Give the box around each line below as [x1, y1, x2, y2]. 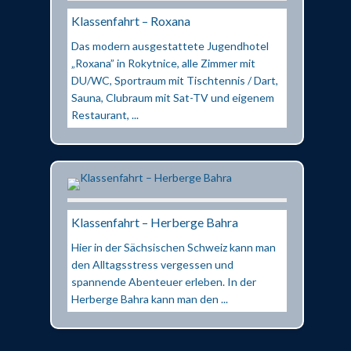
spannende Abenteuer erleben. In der [71, 274, 256, 288]
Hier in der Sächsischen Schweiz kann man [71, 240, 276, 254]
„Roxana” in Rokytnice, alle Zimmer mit [71, 56, 255, 70]
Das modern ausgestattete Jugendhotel [71, 38, 269, 52]
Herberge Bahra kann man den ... [71, 291, 228, 306]
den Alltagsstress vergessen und [71, 257, 233, 271]
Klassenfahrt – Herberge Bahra [71, 214, 238, 230]
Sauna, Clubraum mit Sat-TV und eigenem [71, 90, 274, 104]
